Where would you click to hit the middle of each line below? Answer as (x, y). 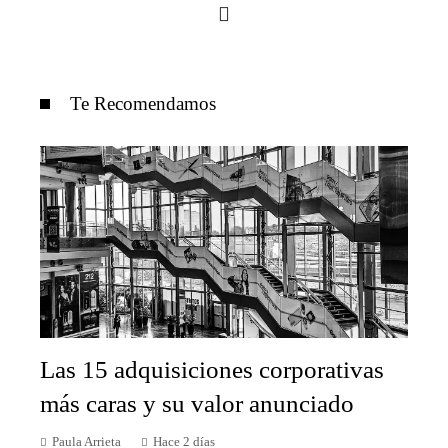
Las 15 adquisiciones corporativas (212, 370)
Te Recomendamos (143, 103)
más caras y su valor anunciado (197, 404)
